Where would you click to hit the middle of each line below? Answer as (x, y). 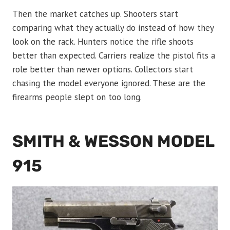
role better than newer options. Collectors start (103, 70)
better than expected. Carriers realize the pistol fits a (114, 56)
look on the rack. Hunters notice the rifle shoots (103, 42)
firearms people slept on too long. (77, 97)
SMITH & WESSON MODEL (113, 141)
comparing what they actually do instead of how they (113, 28)
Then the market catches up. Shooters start (95, 14)
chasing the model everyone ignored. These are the (109, 83)
